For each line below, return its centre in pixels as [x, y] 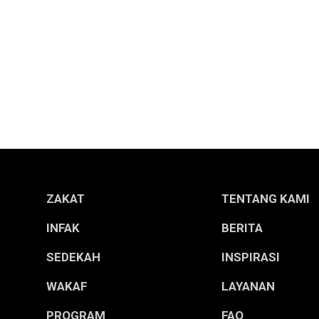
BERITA [242, 228]
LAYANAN [248, 286]
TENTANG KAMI [265, 199]
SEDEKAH [73, 257]
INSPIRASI [250, 257]
